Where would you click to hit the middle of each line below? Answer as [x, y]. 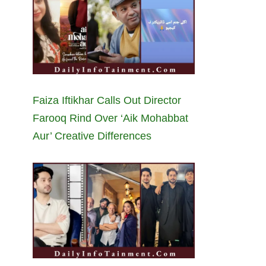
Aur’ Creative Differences [92, 136]
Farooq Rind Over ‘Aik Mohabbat [110, 118]
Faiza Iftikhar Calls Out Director [107, 101]
